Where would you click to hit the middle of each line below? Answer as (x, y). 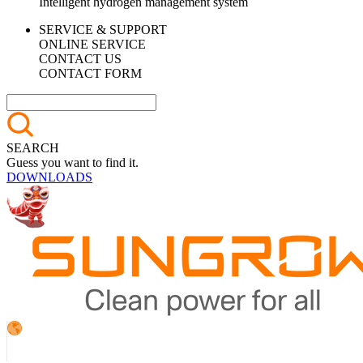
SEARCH (33, 148)
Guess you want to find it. (73, 162)
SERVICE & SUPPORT (103, 30)
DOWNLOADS (49, 177)
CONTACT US (80, 59)
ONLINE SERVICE (92, 44)
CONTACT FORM (90, 73)
